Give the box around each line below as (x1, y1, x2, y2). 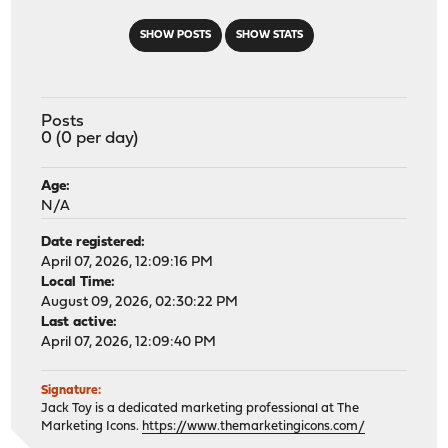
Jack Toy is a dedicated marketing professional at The (41, 401, 360, 415)
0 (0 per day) (41, 129, 139, 147)
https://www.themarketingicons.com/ (142, 419, 366, 433)
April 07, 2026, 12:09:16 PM (41, 254, 214, 270)
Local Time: (41, 274, 116, 290)
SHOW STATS (235, 29, 303, 41)
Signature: (41, 383, 102, 397)
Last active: (41, 314, 118, 330)
